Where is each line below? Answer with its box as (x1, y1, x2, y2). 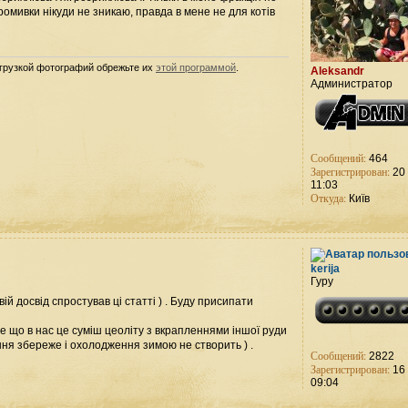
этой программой (156, 62, 236, 74)
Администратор (311, 77, 393, 91)
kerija (311, 262, 341, 276)
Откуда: (311, 190, 347, 206)
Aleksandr (311, 65, 365, 78)
